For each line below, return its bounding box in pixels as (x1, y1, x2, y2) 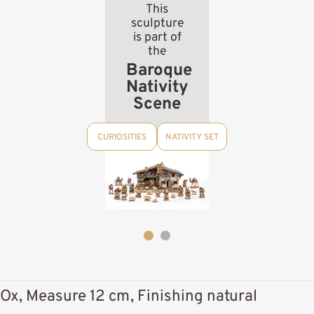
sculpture (130, 15, 184, 32)
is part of (132, 29, 182, 46)
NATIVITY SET (165, 132, 219, 144)
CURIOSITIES (97, 132, 146, 144)
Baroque (125, 60, 192, 81)
